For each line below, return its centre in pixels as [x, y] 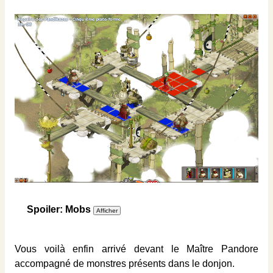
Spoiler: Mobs [59, 210]
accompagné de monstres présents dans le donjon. [125, 264]
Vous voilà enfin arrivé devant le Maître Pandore [136, 249]
